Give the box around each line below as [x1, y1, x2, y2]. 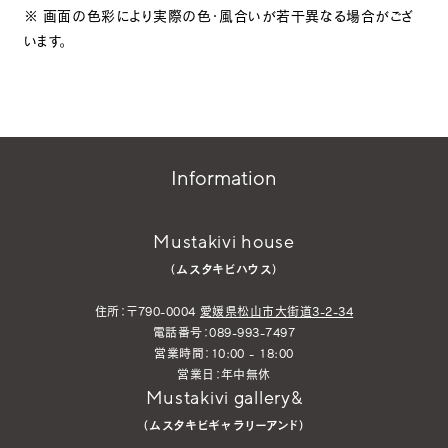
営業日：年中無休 [177, 367, 271, 381]
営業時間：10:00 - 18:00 [154, 346, 294, 360]
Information [171, 166, 277, 192]
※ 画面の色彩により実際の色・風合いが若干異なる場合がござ [23, 7, 414, 24]
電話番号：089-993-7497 [152, 325, 296, 339]
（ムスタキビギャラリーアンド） [142, 418, 306, 433]
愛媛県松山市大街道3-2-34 [200, 304, 354, 318]
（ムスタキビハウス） [169, 262, 279, 277]
